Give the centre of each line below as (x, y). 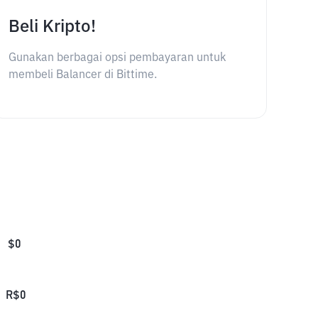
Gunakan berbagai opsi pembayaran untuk (117, 58)
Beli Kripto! (52, 27)
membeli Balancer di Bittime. (82, 75)
